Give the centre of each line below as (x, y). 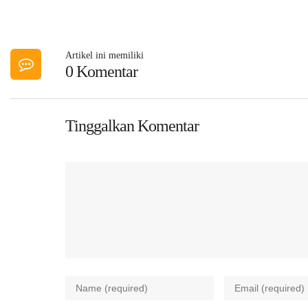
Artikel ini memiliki (104, 56)
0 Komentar (101, 72)
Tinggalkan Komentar (132, 126)
